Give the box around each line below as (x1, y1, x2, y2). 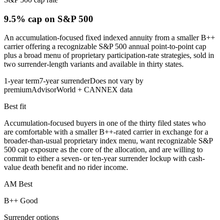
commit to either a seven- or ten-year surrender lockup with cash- (4, 154, 205, 163)
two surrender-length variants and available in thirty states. (4, 60, 184, 69)
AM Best (4, 180, 32, 189)
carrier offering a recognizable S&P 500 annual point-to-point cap (4, 42, 206, 51)
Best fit (4, 102, 26, 111)
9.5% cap (4, 13, 42, 24)
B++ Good (4, 196, 38, 205)
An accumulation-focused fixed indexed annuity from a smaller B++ (4, 33, 215, 42)
